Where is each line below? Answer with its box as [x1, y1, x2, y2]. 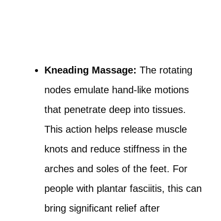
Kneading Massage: [44, 65, 137, 75]
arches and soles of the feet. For [44, 163, 187, 174]
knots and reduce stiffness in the [44, 144, 187, 154]
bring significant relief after [44, 203, 160, 214]
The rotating [137, 65, 192, 75]
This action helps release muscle [44, 124, 187, 135]
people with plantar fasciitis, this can [44, 183, 202, 194]
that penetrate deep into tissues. [44, 104, 186, 115]
